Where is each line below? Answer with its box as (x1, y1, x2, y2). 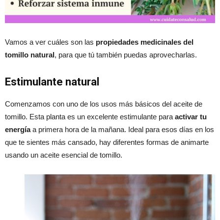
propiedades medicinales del (96, 38, 193, 47)
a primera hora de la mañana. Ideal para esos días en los (30, 125, 214, 134)
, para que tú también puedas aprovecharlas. (55, 51, 197, 59)
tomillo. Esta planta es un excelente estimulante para (5, 112, 175, 121)
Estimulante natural (5, 76, 99, 88)
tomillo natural (5, 51, 55, 59)
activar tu (175, 112, 207, 121)
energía (5, 125, 30, 134)
